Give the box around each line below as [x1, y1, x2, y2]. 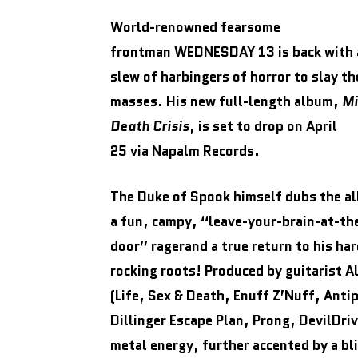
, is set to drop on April [189, 117, 337, 136]
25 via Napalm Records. [110, 141, 260, 161]
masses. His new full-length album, [110, 92, 342, 111]
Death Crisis [110, 117, 189, 136]
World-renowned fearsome [110, 18, 280, 37]
